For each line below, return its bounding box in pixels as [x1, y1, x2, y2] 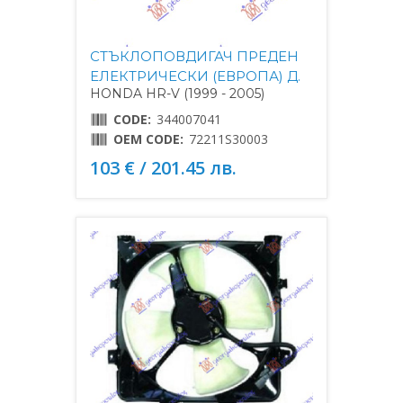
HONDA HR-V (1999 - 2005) [90, 85, 264, 102]
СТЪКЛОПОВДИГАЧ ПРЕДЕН [90, 47, 299, 65]
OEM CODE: [113, 130, 184, 148]
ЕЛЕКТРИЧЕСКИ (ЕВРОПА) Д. [90, 67, 300, 85]
